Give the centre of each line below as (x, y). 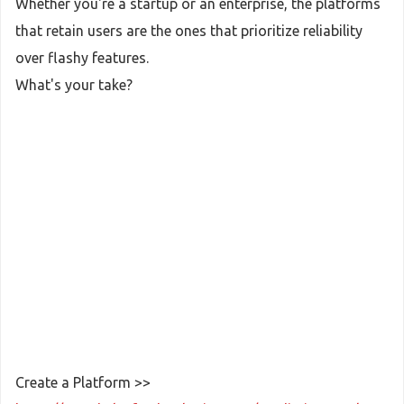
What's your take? (74, 85)
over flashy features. (82, 58)
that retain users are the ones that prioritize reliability (189, 31)
